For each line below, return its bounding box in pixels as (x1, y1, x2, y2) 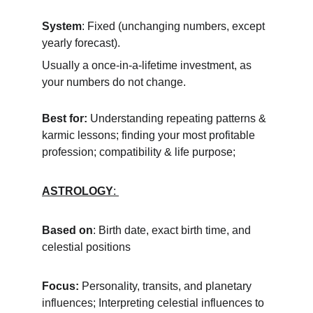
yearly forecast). (42, 37, 123, 49)
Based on (42, 224, 93, 236)
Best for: (42, 112, 87, 124)
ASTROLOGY (42, 185, 113, 197)
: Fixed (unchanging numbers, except (82, 20, 268, 32)
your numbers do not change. (42, 76, 186, 88)
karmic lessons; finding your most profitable (42, 129, 258, 141)
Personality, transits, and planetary (79, 280, 254, 292)
